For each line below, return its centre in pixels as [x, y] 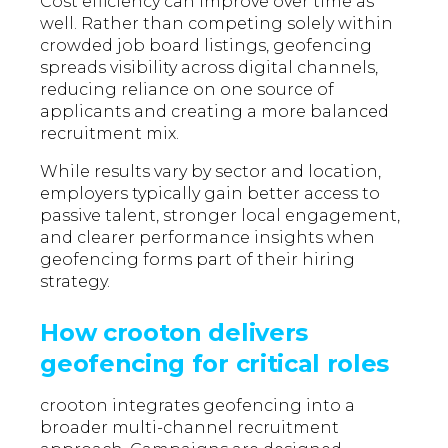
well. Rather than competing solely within [217, 24]
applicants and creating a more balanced [215, 112]
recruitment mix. [110, 134]
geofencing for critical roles [215, 364]
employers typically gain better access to [210, 194]
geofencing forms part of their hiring [198, 260]
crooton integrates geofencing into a [198, 406]
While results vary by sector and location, [211, 172]
